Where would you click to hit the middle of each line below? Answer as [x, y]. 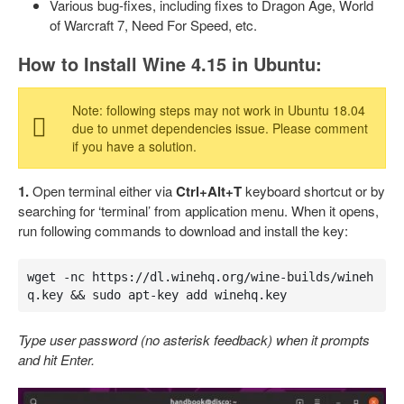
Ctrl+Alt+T [209, 191]
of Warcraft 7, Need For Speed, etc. [153, 25]
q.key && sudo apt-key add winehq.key [156, 294]
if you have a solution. [134, 146]
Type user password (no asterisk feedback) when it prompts [194, 340]
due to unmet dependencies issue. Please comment [220, 128]
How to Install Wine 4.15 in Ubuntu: [170, 64]
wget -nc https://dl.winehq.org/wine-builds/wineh [200, 276]
